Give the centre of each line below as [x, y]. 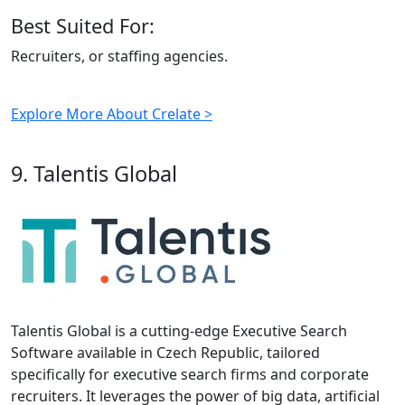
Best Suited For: [83, 25]
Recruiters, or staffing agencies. [119, 56]
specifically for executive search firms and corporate [190, 374]
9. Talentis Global [94, 173]
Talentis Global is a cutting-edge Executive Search [179, 330]
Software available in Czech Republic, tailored [165, 352]
